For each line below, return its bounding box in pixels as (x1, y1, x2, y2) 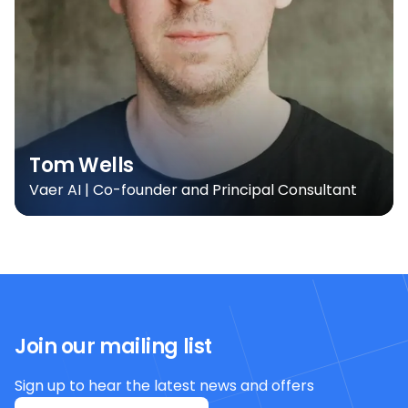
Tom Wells (29, 150, 135, 179)
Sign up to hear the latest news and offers (15, 374, 314, 396)
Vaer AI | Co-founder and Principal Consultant (29, 178, 357, 200)
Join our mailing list (15, 331, 212, 361)
